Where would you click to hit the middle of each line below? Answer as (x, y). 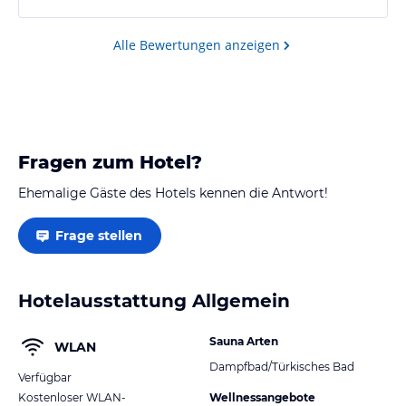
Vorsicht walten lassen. (108, 20)
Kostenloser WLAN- (72, 397)
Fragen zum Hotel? (110, 162)
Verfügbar (45, 377)
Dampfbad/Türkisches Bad (282, 366)
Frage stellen (99, 235)
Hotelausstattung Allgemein (154, 300)
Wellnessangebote (262, 397)
